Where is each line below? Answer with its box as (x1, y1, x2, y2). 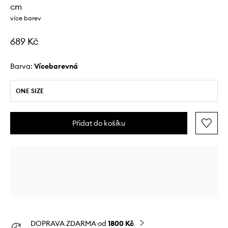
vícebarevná (39, 62, 78, 71)
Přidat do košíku (72, 119, 125, 128)
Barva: (10, 62, 34, 71)
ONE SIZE (16, 87, 44, 95)
